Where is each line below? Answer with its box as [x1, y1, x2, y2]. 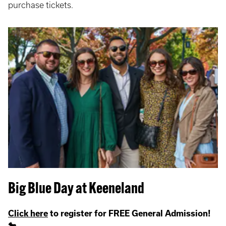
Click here [8, 209, 48, 218]
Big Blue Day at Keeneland [8, 182, 144, 198]
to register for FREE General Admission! [48, 209, 210, 218]
